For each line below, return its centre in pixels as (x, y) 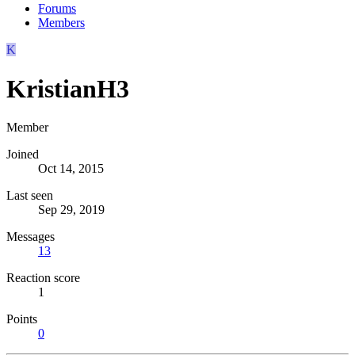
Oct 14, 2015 (71, 169)
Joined (23, 155)
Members (61, 23)
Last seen (30, 196)
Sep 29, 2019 (71, 210)
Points (22, 319)
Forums (57, 9)
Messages (31, 237)
